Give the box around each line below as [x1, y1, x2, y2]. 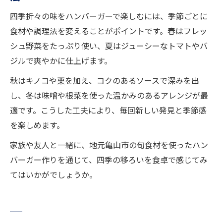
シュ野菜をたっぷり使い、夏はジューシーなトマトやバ [10, 40, 208, 52]
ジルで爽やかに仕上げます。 [10, 55, 112, 67]
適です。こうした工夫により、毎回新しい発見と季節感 [10, 104, 207, 116]
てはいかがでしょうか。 [10, 168, 97, 181]
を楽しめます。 [10, 119, 64, 131]
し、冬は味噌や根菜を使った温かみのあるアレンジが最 [10, 89, 208, 102]
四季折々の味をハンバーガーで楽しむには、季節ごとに [10, 10, 208, 22]
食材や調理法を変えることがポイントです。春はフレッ [10, 25, 207, 37]
